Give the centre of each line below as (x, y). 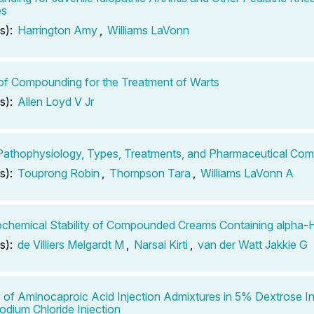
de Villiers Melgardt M (71, 244)
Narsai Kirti (161, 244)
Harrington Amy (57, 30)
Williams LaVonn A (247, 173)
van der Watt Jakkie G (253, 244)
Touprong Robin (59, 173)
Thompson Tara (150, 173)
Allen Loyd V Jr (56, 101)
